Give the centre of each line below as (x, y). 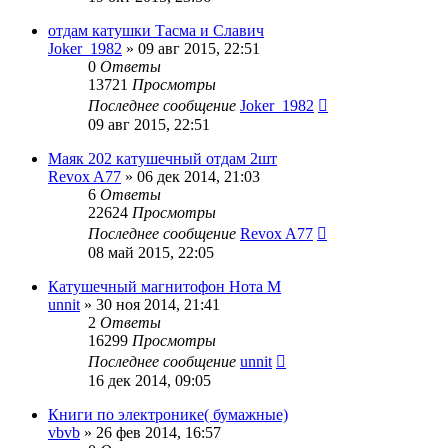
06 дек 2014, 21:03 (198, 176)
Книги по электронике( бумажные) (168, 414)
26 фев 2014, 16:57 (158, 432)
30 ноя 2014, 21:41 (158, 304)
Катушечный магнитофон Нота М (164, 286)
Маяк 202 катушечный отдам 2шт (162, 158)
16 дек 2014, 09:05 (149, 380)
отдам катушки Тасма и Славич (156, 30)
